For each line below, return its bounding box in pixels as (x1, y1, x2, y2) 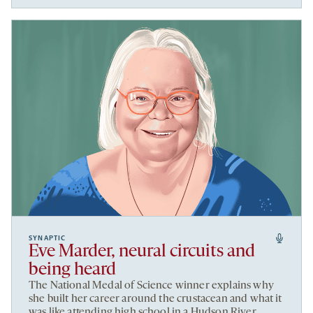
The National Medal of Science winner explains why (29, 279, 274, 291)
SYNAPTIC (29, 233, 66, 242)
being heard (29, 260, 116, 279)
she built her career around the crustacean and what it (29, 293, 282, 305)
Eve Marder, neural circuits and (29, 242, 255, 261)
